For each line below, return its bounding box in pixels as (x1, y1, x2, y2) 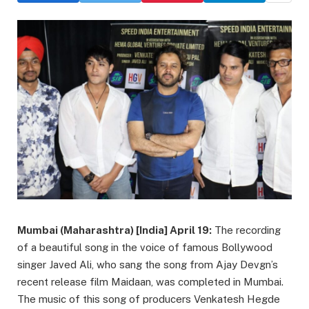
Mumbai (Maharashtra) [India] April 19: (17, 224, 212, 237)
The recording (212, 224, 281, 237)
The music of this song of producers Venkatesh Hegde (17, 293, 280, 306)
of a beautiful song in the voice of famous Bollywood (17, 241, 272, 254)
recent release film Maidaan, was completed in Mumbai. (17, 276, 283, 288)
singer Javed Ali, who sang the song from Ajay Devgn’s (17, 259, 278, 271)
